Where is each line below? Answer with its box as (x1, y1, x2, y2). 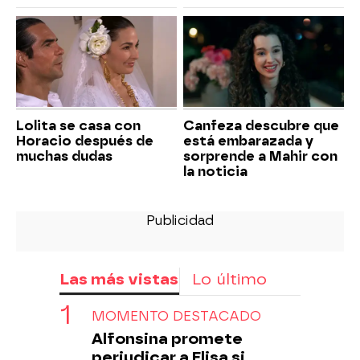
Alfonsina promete (92, 329, 243, 348)
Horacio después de (16, 133, 153, 149)
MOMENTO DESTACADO (92, 308, 261, 324)
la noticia (183, 163, 247, 179)
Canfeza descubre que (183, 117, 339, 133)
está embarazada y (183, 133, 313, 149)
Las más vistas (59, 269, 178, 288)
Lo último (192, 269, 267, 288)
